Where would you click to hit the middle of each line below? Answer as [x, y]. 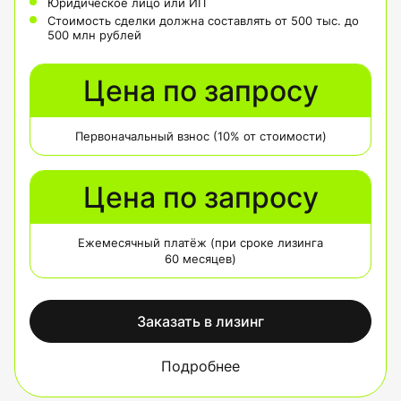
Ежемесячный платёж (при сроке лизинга [200, 243]
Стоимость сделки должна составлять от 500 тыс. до [203, 21]
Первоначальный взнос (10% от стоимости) [200, 136]
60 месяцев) [200, 259]
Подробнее [200, 366]
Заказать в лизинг [200, 321]
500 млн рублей [94, 35]
